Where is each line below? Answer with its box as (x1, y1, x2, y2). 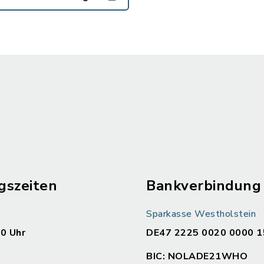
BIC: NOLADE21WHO (146, 250, 247, 263)
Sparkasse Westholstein (146, 207, 256, 220)
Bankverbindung (146, 176, 261, 195)
